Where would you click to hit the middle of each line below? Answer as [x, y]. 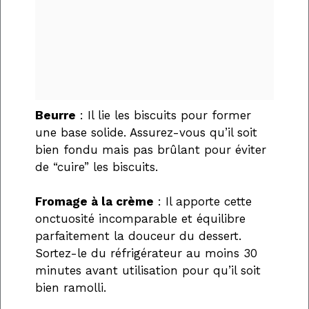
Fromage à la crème [94, 202]
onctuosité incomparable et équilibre [140, 219]
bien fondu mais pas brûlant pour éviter [151, 149]
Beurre [56, 115]
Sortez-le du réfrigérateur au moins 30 [146, 253]
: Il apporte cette [203, 202]
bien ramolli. [71, 288]
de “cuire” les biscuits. [97, 167]
